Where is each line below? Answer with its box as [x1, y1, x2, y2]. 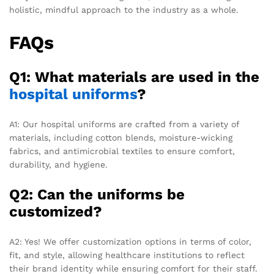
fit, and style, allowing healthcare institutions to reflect [9, 250, 245, 261]
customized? [9, 203, 102, 221]
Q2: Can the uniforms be [9, 186, 185, 204]
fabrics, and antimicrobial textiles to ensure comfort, [9, 146, 235, 157]
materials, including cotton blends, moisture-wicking [9, 133, 232, 143]
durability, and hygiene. [9, 160, 108, 170]
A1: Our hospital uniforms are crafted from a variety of [9, 119, 239, 130]
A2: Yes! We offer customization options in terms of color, [9, 237, 251, 247]
